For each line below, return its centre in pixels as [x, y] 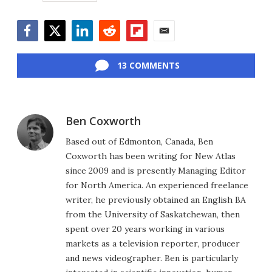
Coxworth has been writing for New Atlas [151, 156]
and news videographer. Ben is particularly [152, 258]
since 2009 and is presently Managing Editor [156, 171]
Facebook [38, 47]
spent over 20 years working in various [145, 229]
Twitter [60, 47]
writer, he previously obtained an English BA [156, 200]
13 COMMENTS [148, 65]
